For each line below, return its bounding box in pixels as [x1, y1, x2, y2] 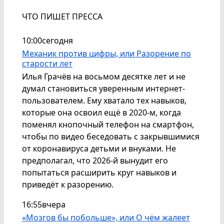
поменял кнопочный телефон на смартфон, [22, 119, 194, 130]
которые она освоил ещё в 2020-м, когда [22, 107, 181, 118]
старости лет [22, 58, 72, 69]
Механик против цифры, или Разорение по [22, 48, 191, 59]
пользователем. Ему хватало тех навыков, [22, 95, 186, 106]
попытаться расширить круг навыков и [22, 167, 176, 178]
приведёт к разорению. [22, 179, 113, 190]
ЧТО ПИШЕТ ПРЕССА [22, 11, 102, 22]
